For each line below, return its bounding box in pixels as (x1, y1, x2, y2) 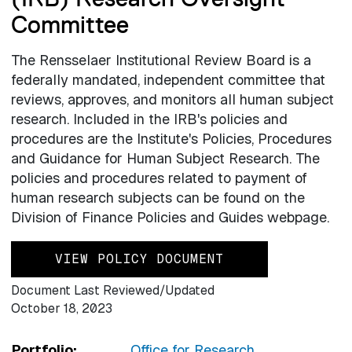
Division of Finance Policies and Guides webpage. (10, 208, 329, 227)
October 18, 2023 (10, 299, 112, 317)
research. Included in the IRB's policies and (10, 110, 288, 129)
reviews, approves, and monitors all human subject (10, 90, 334, 109)
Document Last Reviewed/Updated (10, 281, 214, 299)
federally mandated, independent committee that (10, 71, 325, 90)
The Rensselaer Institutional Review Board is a (10, 51, 311, 70)
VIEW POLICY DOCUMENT (54, 251, 224, 268)
